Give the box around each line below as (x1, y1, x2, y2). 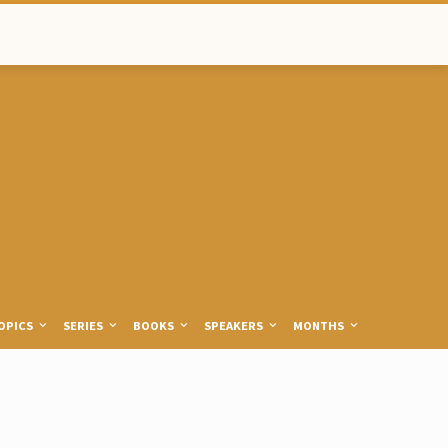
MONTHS (293, 317, 347, 333)
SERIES (62, 317, 106, 333)
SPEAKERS (203, 317, 266, 333)
